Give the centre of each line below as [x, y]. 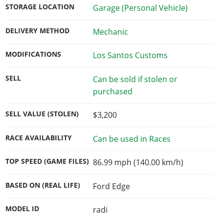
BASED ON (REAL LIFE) [43, 185]
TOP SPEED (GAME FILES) [47, 162]
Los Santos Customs [130, 55]
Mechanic [110, 32]
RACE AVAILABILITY [39, 138]
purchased [112, 91]
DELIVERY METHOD [38, 31]
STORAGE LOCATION [40, 7]
